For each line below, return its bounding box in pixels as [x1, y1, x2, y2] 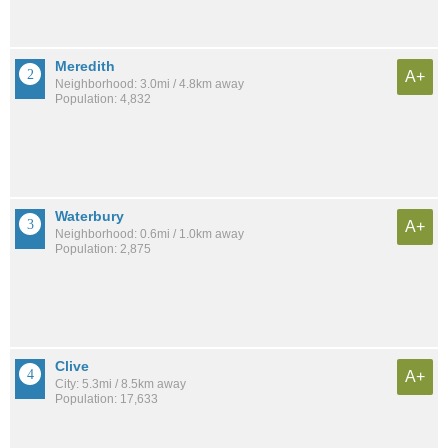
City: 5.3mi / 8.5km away [55, 377, 186, 392]
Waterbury [55, 208, 124, 225]
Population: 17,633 [55, 392, 158, 407]
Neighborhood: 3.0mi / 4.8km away [55, 77, 244, 92]
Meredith [55, 58, 115, 75]
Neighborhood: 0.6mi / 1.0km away [55, 227, 244, 242]
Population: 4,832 [55, 92, 151, 107]
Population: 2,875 [55, 242, 151, 257]
